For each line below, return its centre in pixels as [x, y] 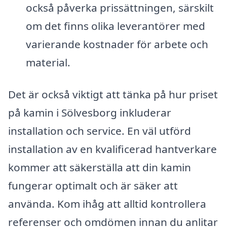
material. [48, 62]
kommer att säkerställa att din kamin [100, 167]
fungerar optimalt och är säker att [93, 186]
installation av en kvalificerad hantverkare [112, 149]
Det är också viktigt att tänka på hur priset [113, 94]
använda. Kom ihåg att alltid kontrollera [107, 204]
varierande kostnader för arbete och [117, 44]
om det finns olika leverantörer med [115, 26]
